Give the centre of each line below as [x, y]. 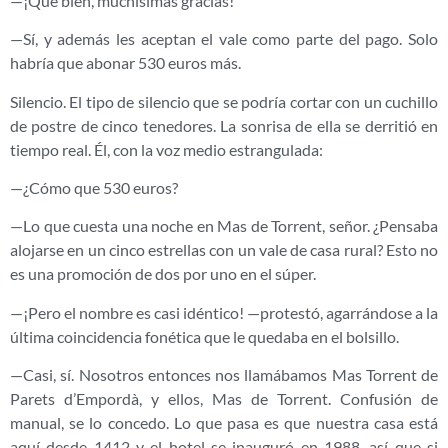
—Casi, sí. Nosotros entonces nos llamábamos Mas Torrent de [224, 375]
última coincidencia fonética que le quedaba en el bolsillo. [204, 336]
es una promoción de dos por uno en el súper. [163, 274]
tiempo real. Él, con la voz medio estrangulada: [166, 149]
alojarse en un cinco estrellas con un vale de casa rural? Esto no [224, 250]
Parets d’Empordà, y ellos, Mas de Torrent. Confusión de [224, 399]
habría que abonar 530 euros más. [125, 63]
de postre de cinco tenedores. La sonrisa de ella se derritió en [224, 125]
